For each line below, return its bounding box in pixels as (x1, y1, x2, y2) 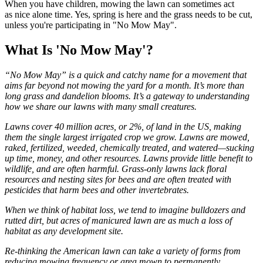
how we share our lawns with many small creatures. (5, 102, 197, 112)
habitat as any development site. (5, 226, 126, 237)
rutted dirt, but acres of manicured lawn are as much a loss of (5, 215, 232, 226)
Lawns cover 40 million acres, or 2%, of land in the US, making (5, 122, 241, 132)
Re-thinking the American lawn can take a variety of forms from (5, 246, 241, 257)
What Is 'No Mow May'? (5, 42, 153, 58)
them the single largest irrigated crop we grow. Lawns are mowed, (5, 132, 249, 143)
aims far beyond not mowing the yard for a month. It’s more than (5, 80, 244, 91)
